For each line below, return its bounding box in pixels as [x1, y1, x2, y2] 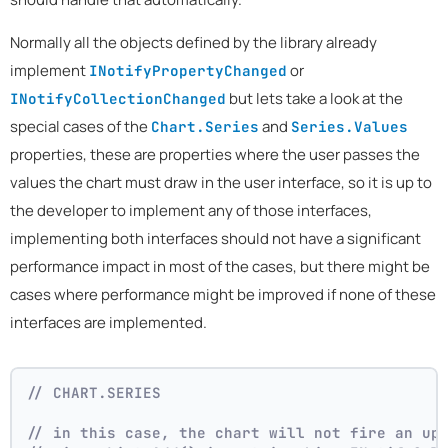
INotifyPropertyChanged [89, 61, 287, 80]
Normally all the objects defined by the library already [10, 32, 377, 53]
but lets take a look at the [226, 88, 403, 109]
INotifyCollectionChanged [10, 89, 226, 108]
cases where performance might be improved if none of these [10, 284, 436, 305]
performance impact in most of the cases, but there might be [10, 256, 430, 277]
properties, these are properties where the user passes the [10, 144, 420, 165]
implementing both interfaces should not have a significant [10, 228, 421, 249]
